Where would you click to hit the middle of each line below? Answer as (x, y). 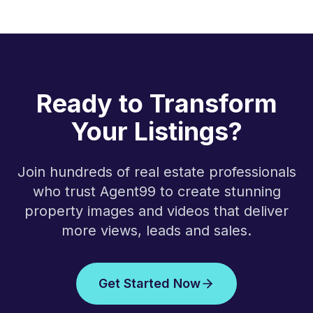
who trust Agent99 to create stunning (156, 191)
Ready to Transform (156, 103)
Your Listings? (156, 131)
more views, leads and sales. (156, 231)
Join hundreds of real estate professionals (156, 172)
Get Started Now (150, 283)
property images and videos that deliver (156, 211)
